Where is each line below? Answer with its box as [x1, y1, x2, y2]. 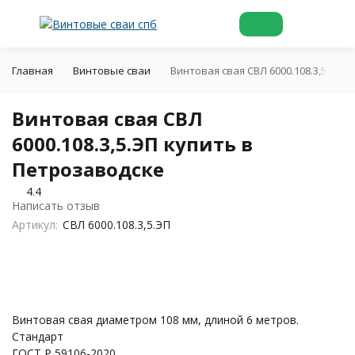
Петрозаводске [12, 156, 164, 182]
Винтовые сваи [73, 63, 151, 78]
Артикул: [12, 217, 58, 232]
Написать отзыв [12, 198, 100, 213]
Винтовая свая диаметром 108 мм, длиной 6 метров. [12, 312, 299, 327]
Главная [12, 63, 53, 78]
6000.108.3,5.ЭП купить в [12, 131, 253, 157]
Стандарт [12, 329, 63, 344]
